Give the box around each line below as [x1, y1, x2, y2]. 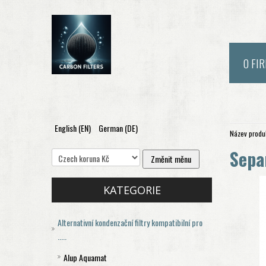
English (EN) [55, 122, 93, 134]
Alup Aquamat [64, 251, 107, 264]
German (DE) [99, 122, 138, 134]
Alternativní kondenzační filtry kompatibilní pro [58, 216, 202, 229]
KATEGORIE [103, 183, 161, 197]
